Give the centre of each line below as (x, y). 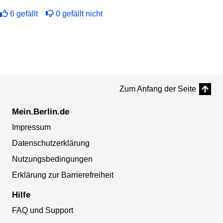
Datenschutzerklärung (51, 143)
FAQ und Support (43, 211)
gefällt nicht (82, 14)
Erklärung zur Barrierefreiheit (63, 175)
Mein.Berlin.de (41, 112)
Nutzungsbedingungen (52, 159)
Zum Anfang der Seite (158, 89)
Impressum (31, 127)
